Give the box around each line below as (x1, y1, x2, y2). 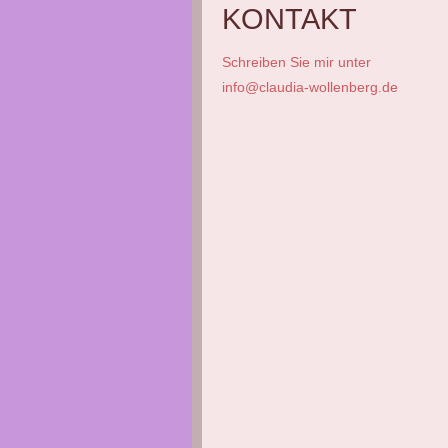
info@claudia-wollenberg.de (222, 79, 398, 96)
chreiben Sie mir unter (231, 54, 371, 70)
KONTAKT (222, 3, 357, 35)
